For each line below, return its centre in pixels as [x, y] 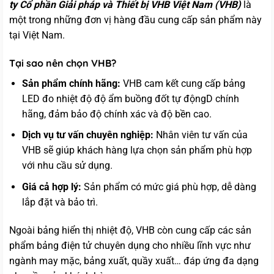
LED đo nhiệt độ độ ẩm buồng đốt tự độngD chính [130, 98]
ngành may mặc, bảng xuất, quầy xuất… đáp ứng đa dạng [134, 261]
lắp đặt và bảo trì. [60, 202]
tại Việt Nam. [37, 35]
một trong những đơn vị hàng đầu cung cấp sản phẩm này [135, 20]
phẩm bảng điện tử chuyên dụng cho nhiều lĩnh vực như [130, 245]
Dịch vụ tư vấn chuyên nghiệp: [87, 135]
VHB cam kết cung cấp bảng [183, 83]
